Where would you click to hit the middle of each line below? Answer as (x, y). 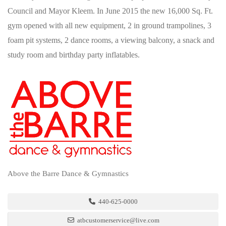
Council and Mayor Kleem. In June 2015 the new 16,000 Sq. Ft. (110, 11)
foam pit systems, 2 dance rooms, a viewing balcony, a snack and (111, 40)
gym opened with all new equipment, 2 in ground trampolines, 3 (109, 25)
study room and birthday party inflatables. (74, 55)
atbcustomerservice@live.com (117, 220)
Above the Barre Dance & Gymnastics (68, 174)
